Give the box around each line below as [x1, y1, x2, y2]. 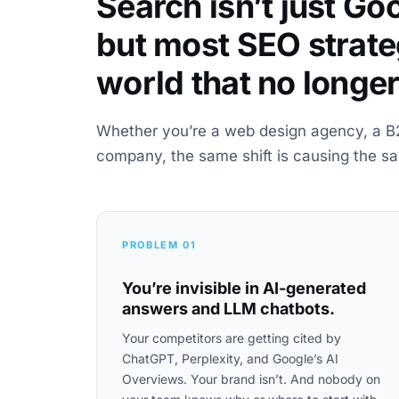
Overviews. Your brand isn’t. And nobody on [122, 371, 380, 387]
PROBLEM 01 [122, 239, 197, 251]
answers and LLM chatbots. [122, 299, 335, 318]
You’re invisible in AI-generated [122, 279, 366, 297]
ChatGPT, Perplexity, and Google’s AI [122, 351, 338, 366]
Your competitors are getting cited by [122, 330, 341, 346]
